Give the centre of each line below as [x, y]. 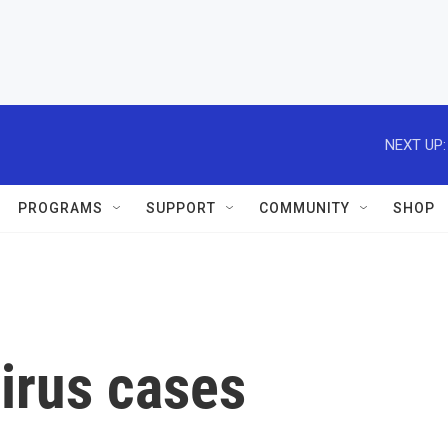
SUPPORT [181, 208]
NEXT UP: [415, 144]
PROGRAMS [60, 208]
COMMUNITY [304, 208]
